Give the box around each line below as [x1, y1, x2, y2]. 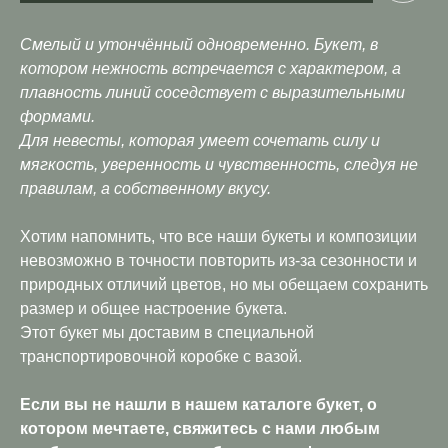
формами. [20, 108, 95, 126]
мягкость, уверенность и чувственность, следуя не [20, 156, 418, 174]
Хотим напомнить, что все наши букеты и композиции [20, 228, 417, 246]
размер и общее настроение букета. [20, 300, 287, 318]
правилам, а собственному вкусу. [20, 180, 271, 198]
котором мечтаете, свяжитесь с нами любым [20, 420, 380, 438]
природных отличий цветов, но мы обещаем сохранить [20, 276, 428, 294]
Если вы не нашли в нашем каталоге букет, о [20, 396, 377, 414]
